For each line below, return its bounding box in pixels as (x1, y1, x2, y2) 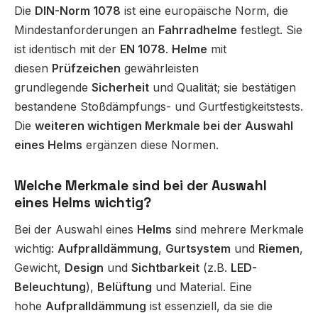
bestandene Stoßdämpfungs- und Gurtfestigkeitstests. (14, 99, 303, 114)
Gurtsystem (165, 241, 231, 256)
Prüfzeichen (52, 61, 121, 76)
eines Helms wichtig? (14, 194, 151, 212)
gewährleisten (121, 61, 199, 76)
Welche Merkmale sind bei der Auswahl (14, 177, 267, 195)
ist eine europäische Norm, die (121, 4, 288, 18)
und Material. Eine (152, 280, 252, 295)
